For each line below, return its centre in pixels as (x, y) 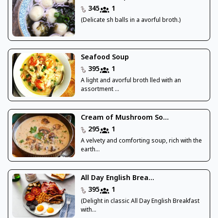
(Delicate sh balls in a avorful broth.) (130, 21)
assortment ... (100, 90)
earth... (90, 150)
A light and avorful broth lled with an (131, 81)
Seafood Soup (105, 58)
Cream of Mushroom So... (125, 118)
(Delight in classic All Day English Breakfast (140, 202)
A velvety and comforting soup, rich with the (141, 141)
